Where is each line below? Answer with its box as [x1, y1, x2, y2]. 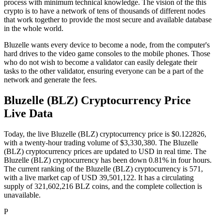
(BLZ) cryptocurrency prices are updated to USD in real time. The [4, 147, 206, 155]
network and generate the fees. [4, 76, 99, 84]
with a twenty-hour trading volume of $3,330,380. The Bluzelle [4, 138, 198, 147]
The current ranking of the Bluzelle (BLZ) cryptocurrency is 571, [4, 164, 203, 173]
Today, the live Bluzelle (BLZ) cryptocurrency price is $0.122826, [4, 129, 206, 138]
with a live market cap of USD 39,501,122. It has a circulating [4, 173, 194, 182]
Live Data [4, 107, 53, 120]
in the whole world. [4, 24, 63, 33]
